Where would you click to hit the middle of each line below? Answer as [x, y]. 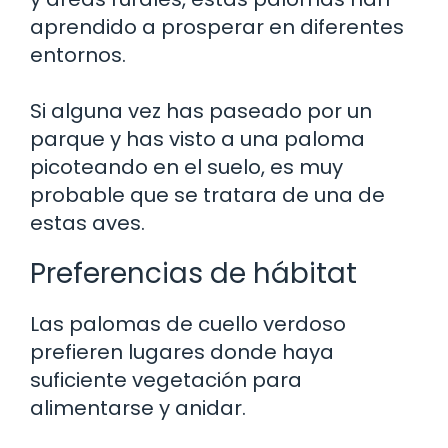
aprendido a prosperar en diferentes [217, 26]
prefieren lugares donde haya [182, 351]
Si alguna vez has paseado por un [201, 110]
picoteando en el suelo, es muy [186, 166]
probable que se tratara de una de [207, 194]
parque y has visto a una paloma [197, 138]
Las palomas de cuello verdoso [188, 323]
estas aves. [87, 222]
